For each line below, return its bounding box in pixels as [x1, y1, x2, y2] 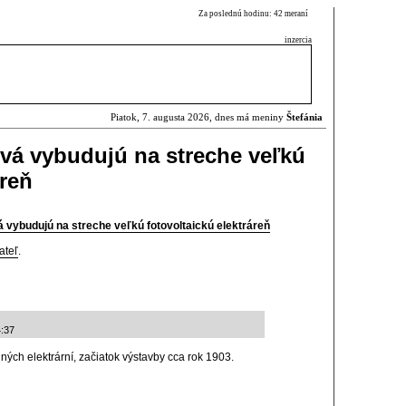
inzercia [285, 35, 312, 44]
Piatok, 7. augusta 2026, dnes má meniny [111, 112, 286, 122]
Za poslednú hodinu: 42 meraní [198, 9, 312, 18]
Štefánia [286, 112, 323, 122]
